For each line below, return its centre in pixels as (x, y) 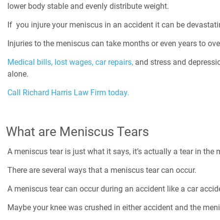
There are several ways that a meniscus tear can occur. (102, 170)
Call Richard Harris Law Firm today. (68, 93)
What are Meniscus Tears (77, 132)
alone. (18, 74)
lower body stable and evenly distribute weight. (88, 6)
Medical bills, (30, 62)
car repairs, (114, 62)
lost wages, (74, 62)
